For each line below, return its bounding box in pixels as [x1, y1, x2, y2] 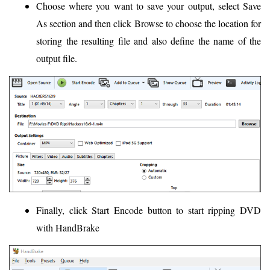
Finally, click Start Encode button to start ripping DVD [36, 204, 261, 217]
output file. [36, 52, 77, 65]
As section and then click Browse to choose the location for [36, 17, 261, 30]
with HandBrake [36, 221, 99, 234]
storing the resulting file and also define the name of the [36, 34, 261, 48]
